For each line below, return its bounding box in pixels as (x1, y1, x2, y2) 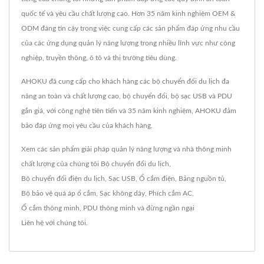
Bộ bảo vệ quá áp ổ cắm (21, 190, 96, 197)
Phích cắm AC (148, 190, 192, 197)
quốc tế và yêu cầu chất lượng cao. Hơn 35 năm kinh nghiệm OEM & (21, 10, 236, 17)
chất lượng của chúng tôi (21, 160, 101, 167)
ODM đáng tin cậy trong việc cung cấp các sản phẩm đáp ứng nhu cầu (21, 25, 240, 32)
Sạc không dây (100, 190, 145, 197)
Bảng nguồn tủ (179, 175, 225, 182)
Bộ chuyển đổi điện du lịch (21, 175, 105, 182)
